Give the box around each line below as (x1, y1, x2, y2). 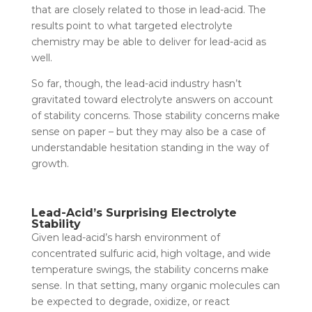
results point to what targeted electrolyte (31, 19, 233, 32)
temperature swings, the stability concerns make (31, 263, 269, 276)
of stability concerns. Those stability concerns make (31, 109, 280, 122)
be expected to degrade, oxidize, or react (31, 295, 230, 308)
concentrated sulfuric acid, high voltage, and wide (31, 247, 271, 260)
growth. (31, 157, 69, 170)
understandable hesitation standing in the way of (31, 141, 269, 154)
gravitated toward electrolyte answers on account (31, 93, 273, 106)
